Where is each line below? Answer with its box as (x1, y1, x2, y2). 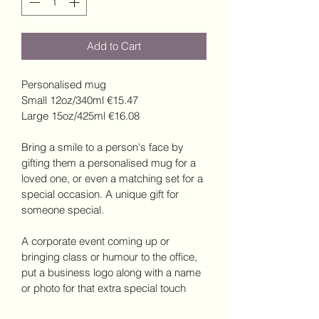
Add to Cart (87, 39, 141, 53)
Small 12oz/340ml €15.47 (21, 93, 138, 108)
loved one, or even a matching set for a (21, 172, 206, 186)
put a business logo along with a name (21, 266, 204, 280)
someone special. (21, 203, 110, 217)
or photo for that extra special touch (21, 281, 186, 296)
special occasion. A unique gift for (21, 187, 182, 202)
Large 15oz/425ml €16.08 (21, 109, 140, 123)
